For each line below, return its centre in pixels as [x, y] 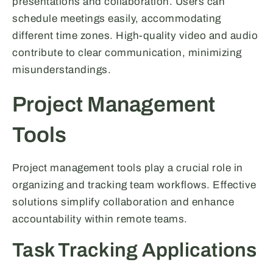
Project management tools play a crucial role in [128, 168]
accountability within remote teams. [100, 219]
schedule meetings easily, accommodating [117, 19]
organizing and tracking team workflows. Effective [134, 185]
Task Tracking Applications [135, 250]
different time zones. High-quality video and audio [135, 36]
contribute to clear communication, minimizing [127, 53]
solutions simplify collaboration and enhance [123, 202]
